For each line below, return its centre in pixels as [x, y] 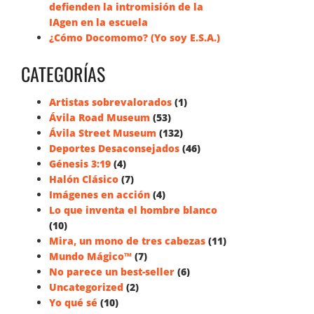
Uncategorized [86, 287]
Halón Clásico [84, 179]
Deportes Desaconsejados [114, 148]
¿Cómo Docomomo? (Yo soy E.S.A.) [135, 37]
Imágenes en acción [100, 194]
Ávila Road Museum [100, 117]
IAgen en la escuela [98, 22]
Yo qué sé [73, 302]
